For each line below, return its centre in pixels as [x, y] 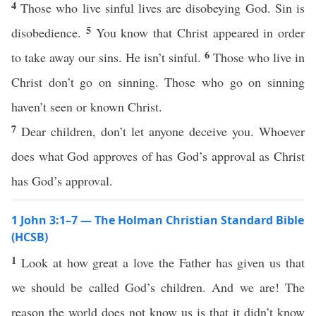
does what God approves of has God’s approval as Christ [158, 156]
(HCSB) [30, 237]
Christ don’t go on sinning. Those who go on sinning [158, 82]
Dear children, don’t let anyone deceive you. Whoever [163, 131]
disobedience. [49, 32]
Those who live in [259, 57]
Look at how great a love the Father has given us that [163, 262]
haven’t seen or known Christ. [89, 107]
